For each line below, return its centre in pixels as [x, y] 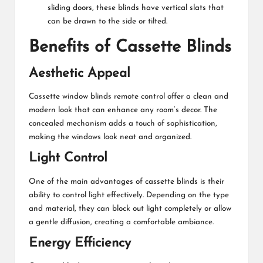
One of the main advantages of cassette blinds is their [127, 181]
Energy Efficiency [80, 243]
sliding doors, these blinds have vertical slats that [136, 8]
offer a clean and [197, 97]
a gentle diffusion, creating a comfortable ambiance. [121, 222]
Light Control [68, 159]
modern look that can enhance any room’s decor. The [123, 110]
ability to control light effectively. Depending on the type [129, 195]
